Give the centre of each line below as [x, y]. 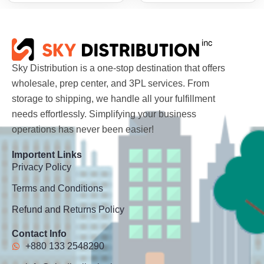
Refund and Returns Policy [68, 209]
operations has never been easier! [83, 129]
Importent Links [47, 154]
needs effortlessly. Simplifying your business [104, 114]
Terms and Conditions [57, 188]
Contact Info [39, 233]
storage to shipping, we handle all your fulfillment [113, 98]
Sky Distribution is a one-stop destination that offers [118, 68]
